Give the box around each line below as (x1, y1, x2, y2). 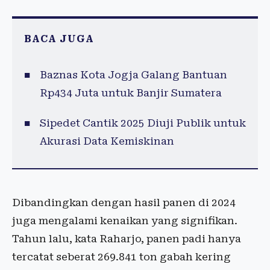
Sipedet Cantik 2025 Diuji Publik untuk (39, 117, 246, 130)
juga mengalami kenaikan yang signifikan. (12, 215, 237, 227)
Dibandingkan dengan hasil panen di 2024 (12, 196, 236, 209)
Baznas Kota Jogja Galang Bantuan (39, 69, 227, 81)
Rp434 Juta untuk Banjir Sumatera (39, 87, 222, 99)
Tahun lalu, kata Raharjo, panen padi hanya (12, 233, 241, 245)
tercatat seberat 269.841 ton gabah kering (12, 251, 231, 263)
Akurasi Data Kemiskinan (39, 135, 174, 148)
